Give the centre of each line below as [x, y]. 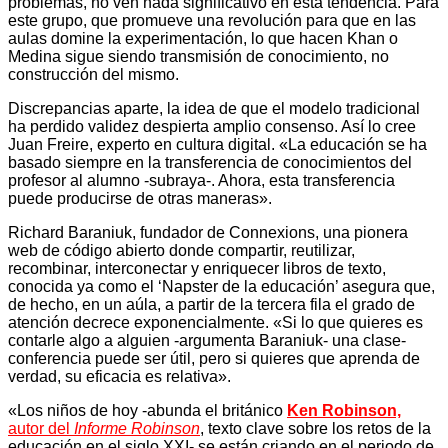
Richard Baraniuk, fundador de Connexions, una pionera [208, 232]
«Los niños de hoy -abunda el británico [147, 410]
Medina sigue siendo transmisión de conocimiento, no [198, 56]
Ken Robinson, [344, 410]
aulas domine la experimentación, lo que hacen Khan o [203, 38]
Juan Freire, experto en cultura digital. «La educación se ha [217, 144]
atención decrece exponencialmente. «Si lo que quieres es [215, 322]
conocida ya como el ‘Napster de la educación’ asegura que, [221, 286]
